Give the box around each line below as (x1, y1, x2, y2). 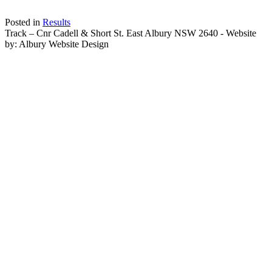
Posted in (5, 17, 42, 28)
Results (42, 17, 70, 28)
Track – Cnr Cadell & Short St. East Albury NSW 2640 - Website (5, 28, 256, 39)
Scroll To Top (5, 50, 58, 61)
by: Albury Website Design (5, 39, 109, 50)
